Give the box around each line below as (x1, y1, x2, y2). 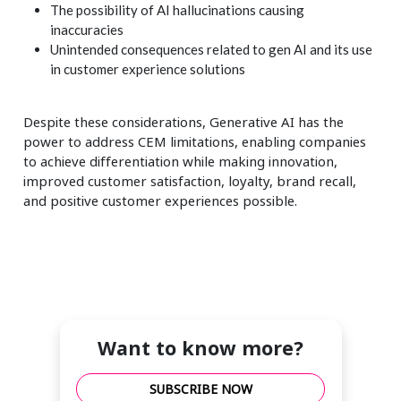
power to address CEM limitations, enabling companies (23, 132, 367, 150)
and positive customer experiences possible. (23, 191, 298, 209)
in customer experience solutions (50, 60, 246, 77)
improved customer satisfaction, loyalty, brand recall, (23, 171, 357, 190)
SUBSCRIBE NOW (149, 380, 252, 397)
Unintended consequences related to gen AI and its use (50, 40, 373, 57)
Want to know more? (98, 334, 303, 361)
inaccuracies (50, 21, 124, 38)
